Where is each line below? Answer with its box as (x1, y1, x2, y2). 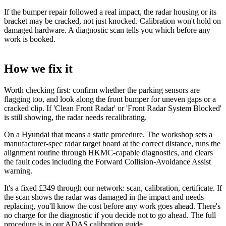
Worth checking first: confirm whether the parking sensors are (4, 86, 200, 95)
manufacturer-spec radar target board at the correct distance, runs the (4, 139, 220, 148)
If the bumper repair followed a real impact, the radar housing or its (4, 8, 216, 17)
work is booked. (4, 35, 55, 44)
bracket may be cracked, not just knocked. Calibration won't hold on (4, 17, 221, 26)
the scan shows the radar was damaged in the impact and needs (4, 193, 204, 202)
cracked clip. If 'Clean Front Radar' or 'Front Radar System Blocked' (4, 104, 221, 113)
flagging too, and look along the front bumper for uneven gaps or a (4, 95, 216, 104)
